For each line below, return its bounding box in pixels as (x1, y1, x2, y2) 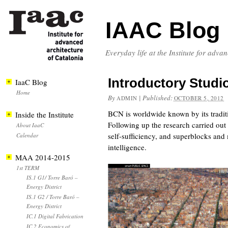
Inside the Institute (15, 109, 74, 120)
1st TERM (16, 164, 39, 172)
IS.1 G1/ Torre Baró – (26, 174, 78, 181)
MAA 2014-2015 (15, 152, 70, 162)
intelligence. (108, 142, 147, 152)
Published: (142, 93, 174, 102)
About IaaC (16, 121, 44, 129)
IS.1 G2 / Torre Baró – (26, 193, 79, 201)
